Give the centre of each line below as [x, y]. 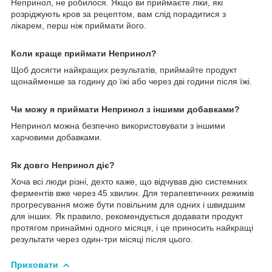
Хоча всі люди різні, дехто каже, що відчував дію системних [129, 181]
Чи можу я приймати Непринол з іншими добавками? [125, 109]
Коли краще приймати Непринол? [84, 53]
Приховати [35, 264]
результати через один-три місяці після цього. [102, 239]
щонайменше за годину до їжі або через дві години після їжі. [131, 81]
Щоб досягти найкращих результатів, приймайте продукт [124, 70]
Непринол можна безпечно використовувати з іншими [118, 125]
